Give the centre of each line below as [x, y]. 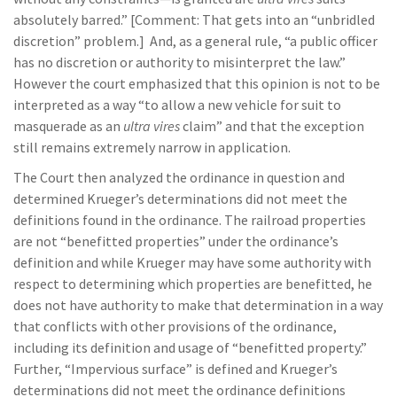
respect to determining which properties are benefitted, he [193, 284]
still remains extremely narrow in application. [152, 147]
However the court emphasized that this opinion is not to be [197, 83]
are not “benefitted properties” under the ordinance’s [176, 241]
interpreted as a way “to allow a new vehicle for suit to [177, 105]
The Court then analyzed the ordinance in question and [179, 177]
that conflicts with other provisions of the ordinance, [175, 326]
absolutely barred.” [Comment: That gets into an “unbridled [194, 19]
